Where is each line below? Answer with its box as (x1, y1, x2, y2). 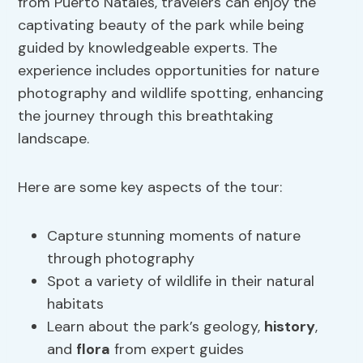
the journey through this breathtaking (18, 106, 275, 126)
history (264, 317, 316, 337)
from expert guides (110, 340, 245, 360)
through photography (47, 249, 195, 269)
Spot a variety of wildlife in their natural (47, 271, 315, 292)
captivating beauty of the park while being (18, 15, 305, 36)
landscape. (18, 129, 90, 149)
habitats (47, 294, 105, 314)
